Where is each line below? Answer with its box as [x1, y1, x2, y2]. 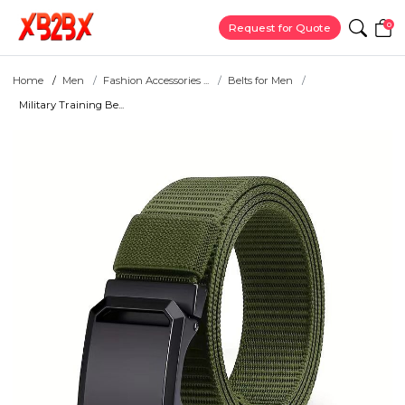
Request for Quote [229, 21, 332, 35]
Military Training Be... [19, 99, 124, 112]
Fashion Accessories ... [103, 74, 209, 88]
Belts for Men [228, 74, 293, 88]
